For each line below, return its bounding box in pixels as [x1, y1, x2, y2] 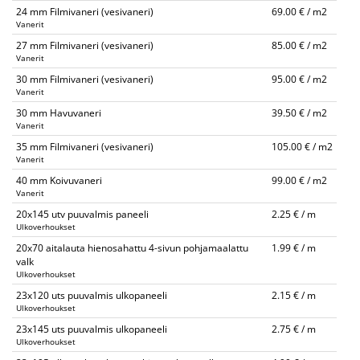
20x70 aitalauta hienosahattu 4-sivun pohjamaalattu [16, 241, 248, 255]
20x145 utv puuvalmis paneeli [16, 207, 149, 221]
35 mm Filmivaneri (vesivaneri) [16, 140, 153, 153]
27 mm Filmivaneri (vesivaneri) [16, 39, 153, 52]
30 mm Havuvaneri [16, 106, 101, 120]
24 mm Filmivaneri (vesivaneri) [16, 5, 153, 18]
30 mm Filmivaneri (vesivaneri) [16, 72, 153, 86]
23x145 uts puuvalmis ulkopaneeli [16, 322, 167, 336]
